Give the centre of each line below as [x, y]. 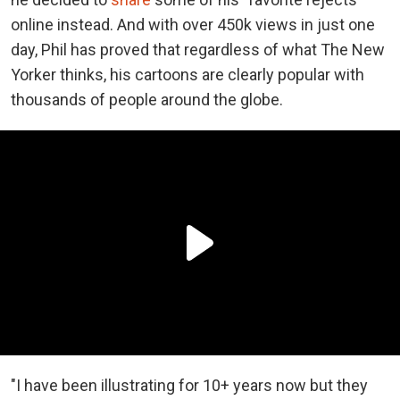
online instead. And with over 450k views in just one [193, 24]
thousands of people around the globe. [147, 99]
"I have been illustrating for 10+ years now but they [189, 385]
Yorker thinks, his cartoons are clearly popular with [187, 74]
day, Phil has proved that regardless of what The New [198, 49]
